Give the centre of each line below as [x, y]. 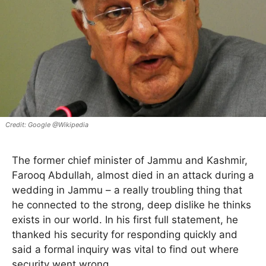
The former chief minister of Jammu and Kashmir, [130, 161]
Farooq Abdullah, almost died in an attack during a [133, 175]
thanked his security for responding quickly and [125, 235]
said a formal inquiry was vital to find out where [125, 250]
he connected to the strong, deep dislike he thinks [132, 205]
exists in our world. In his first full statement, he [125, 220]
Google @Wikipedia [58, 125]
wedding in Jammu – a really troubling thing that [127, 190]
